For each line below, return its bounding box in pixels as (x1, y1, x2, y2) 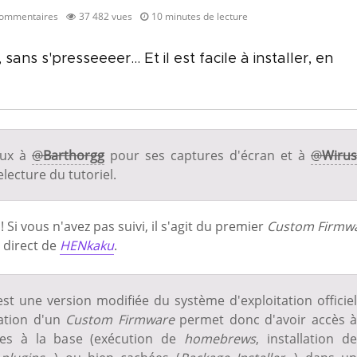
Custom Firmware (65, 310, 175, 328)
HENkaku (60, 236, 114, 254)
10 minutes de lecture (151, 9, 248, 23)
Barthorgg (43, 146, 104, 164)
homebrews (184, 329, 257, 347)
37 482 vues (79, 9, 132, 23)
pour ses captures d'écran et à (104, 146, 311, 164)
